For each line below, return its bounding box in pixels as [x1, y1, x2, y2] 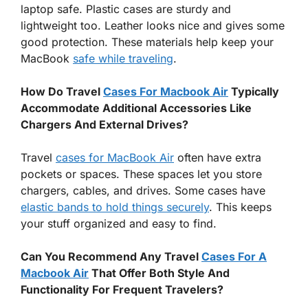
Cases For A [201, 249, 267, 263]
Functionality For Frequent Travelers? [21, 282, 223, 296]
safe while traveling [73, 51, 173, 65]
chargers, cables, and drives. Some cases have [21, 183, 265, 197]
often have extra [174, 150, 261, 164]
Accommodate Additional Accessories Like [21, 100, 252, 115]
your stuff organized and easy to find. [21, 216, 217, 230]
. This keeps [209, 199, 272, 214]
